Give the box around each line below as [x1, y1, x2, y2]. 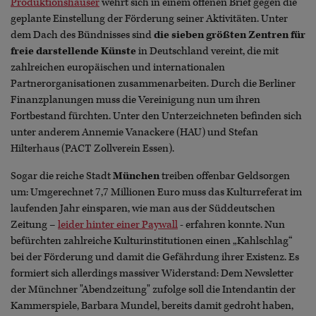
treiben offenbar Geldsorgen [159, 169, 290, 183]
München [113, 169, 159, 183]
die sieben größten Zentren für [154, 28, 305, 42]
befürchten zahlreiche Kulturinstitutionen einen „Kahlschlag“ [11, 233, 293, 248]
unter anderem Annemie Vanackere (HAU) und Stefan [11, 125, 258, 139]
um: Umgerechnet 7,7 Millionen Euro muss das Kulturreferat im [11, 185, 302, 199]
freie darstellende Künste [11, 44, 136, 58]
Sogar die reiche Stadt [11, 169, 113, 183]
